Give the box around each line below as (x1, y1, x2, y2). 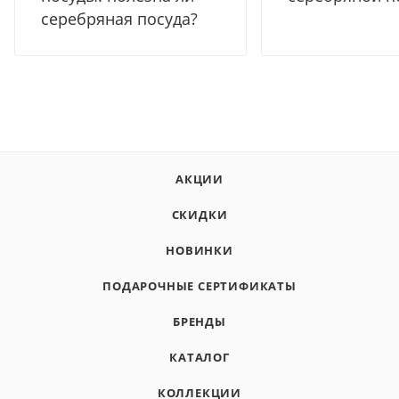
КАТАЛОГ (169, 349, 230, 365)
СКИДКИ (171, 207, 228, 223)
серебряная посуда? (41, 7, 198, 29)
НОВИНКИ (166, 242, 233, 258)
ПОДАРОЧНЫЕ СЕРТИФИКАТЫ (102, 278, 297, 294)
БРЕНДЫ (173, 313, 226, 330)
